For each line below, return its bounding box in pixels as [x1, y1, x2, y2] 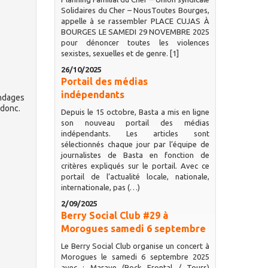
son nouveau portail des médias [60, 118, 209, 127]
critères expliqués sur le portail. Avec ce [60, 162, 209, 170]
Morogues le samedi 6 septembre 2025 [60, 252, 209, 261]
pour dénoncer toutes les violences [60, 38, 209, 47]
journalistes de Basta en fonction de [60, 151, 209, 159]
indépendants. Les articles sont [60, 129, 209, 138]
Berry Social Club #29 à [60, 210, 168, 221]
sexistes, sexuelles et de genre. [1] [60, 49, 179, 57]
